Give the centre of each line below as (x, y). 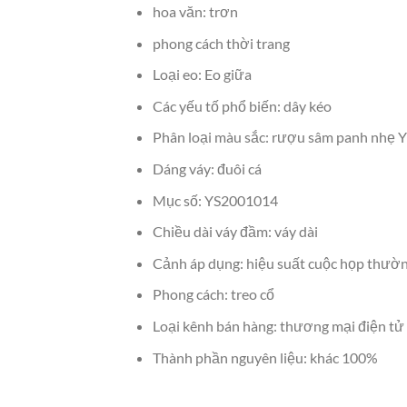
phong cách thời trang (221, 43)
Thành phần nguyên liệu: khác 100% (265, 357)
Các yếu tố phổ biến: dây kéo (242, 105)
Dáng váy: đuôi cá (207, 168)
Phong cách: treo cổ (213, 294)
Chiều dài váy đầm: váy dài (235, 232)
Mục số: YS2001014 (215, 200)
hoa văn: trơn (195, 11)
